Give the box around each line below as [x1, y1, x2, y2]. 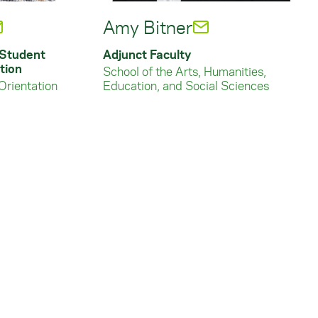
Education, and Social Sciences [103, 77, 269, 93]
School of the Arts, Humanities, [103, 63, 266, 79]
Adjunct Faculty [103, 46, 191, 62]
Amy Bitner [103, 15, 192, 39]
